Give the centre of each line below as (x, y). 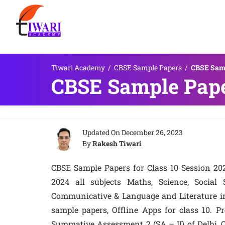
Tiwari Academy (78, 68)
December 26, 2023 (152, 132)
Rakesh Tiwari (117, 143)
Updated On (102, 132)
